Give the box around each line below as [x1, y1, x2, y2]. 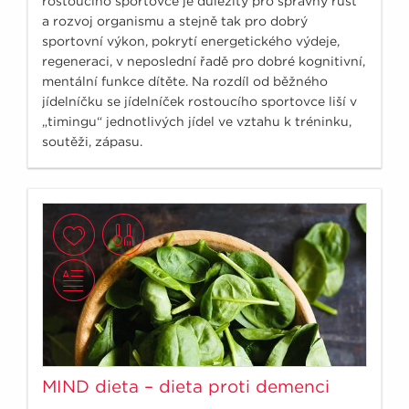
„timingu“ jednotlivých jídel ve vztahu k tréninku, [42, 113, 351, 129]
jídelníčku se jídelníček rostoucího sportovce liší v [42, 93, 357, 109]
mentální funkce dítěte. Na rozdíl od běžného [42, 73, 328, 89]
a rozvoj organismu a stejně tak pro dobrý [42, 13, 308, 28]
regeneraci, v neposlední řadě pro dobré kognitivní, [42, 53, 365, 68]
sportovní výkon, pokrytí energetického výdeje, [42, 33, 340, 48]
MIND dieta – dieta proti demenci [42, 375, 330, 397]
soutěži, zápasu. [42, 133, 142, 149]
